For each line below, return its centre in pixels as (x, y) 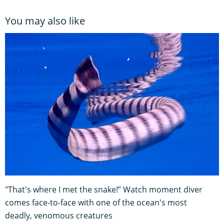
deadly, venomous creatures (59, 215)
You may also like (45, 20)
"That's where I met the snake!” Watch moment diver (104, 189)
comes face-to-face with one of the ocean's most (96, 202)
